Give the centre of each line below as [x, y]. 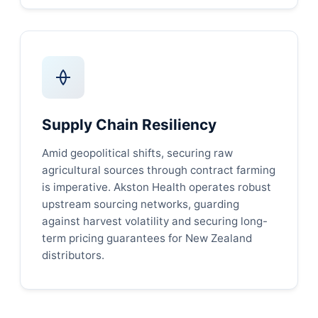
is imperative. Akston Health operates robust [157, 187]
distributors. [73, 256]
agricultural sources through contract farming [159, 170]
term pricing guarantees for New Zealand [147, 238]
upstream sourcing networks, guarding [141, 204]
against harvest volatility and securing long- [155, 221]
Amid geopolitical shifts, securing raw [137, 153]
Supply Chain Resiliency [129, 125]
